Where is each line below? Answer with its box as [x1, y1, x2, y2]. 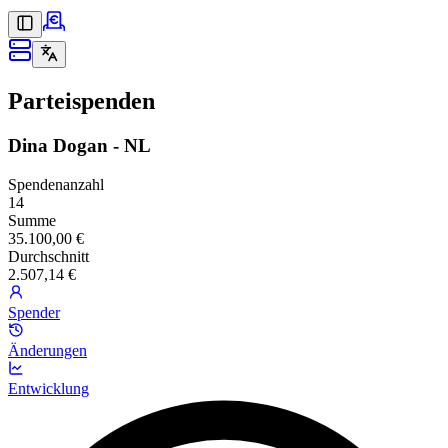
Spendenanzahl [8, 175, 104, 193]
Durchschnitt [8, 247, 89, 265]
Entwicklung [8, 379, 89, 397]
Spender [8, 303, 60, 321]
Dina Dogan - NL [8, 134, 151, 156]
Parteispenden [8, 87, 155, 114]
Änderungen [8, 341, 87, 359]
